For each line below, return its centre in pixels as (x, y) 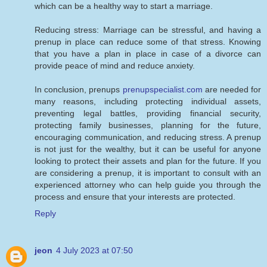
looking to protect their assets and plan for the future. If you (148, 161)
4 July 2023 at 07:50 (94, 250)
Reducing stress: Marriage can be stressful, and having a (148, 30)
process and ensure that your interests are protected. (135, 196)
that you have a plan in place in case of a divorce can (148, 53)
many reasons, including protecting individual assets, (148, 101)
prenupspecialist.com (162, 89)
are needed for (232, 89)
